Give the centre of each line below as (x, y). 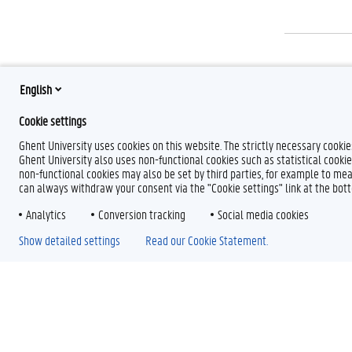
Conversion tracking (142, 214)
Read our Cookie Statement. (207, 240)
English (36, 89)
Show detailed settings (70, 240)
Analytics (46, 214)
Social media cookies (263, 214)
